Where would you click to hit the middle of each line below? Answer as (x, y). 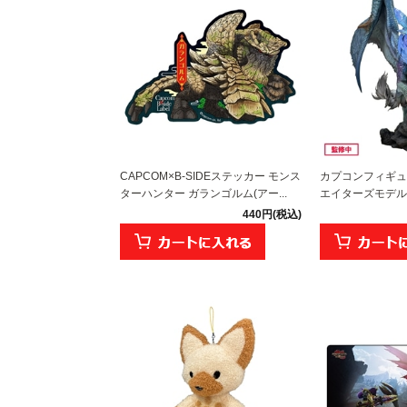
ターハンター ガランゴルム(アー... (203, 193)
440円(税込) (272, 214)
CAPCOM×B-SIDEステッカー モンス (210, 176)
